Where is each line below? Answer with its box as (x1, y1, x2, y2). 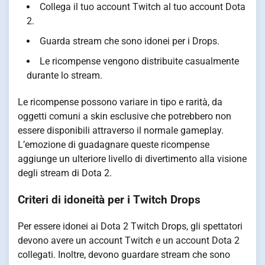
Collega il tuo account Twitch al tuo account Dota (40, 1, 245, 13)
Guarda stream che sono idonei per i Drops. (40, 35, 219, 47)
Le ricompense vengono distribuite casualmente (40, 56, 239, 67)
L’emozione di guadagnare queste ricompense (18, 139, 209, 151)
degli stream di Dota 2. (18, 167, 112, 179)
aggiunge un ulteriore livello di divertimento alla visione (18, 153, 247, 165)
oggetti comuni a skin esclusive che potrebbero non (18, 111, 231, 122)
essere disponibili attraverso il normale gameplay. (18, 125, 224, 137)
